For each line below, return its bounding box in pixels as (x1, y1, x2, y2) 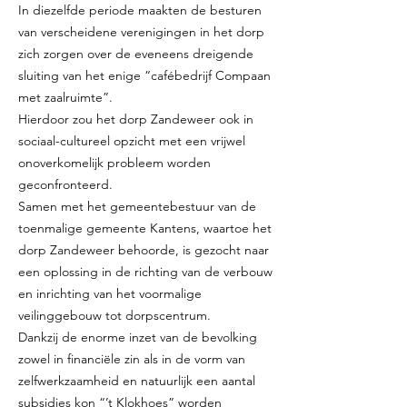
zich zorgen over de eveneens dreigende (18, 45, 253, 62)
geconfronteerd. (18, 176, 113, 193)
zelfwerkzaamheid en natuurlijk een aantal (18, 372, 255, 389)
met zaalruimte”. (18, 89, 113, 105)
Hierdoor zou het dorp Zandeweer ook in (18, 111, 253, 127)
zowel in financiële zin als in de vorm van (18, 351, 245, 367)
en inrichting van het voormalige (18, 285, 202, 302)
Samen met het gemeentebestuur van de (18, 198, 256, 214)
